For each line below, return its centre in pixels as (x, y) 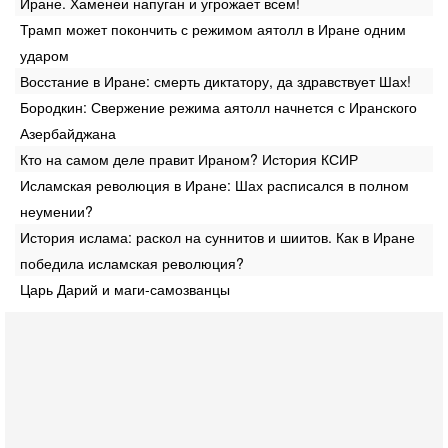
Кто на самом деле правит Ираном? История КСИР (189, 159)
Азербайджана (68, 133)
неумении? (56, 211)
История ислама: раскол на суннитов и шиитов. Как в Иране (217, 237)
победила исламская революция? (132, 263)
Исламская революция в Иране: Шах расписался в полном (214, 185)
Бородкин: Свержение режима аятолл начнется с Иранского (218, 107)
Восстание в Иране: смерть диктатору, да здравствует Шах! (215, 81)
